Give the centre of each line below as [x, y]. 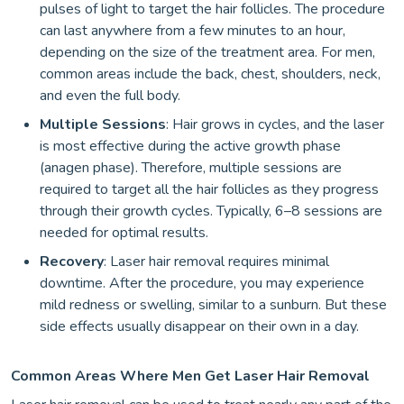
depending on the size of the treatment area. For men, [207, 53]
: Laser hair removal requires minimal [216, 262]
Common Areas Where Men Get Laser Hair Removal [190, 376]
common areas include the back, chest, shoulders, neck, [210, 74]
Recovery [72, 262]
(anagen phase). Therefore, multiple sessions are [191, 168]
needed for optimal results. [124, 233]
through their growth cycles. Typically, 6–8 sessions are [211, 211]
